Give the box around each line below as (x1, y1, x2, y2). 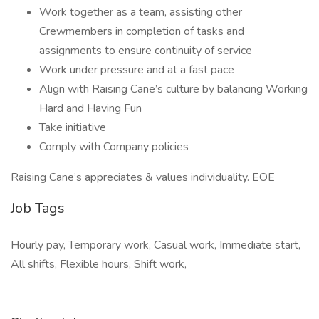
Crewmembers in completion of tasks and (39, 23, 244, 39)
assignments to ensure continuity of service (39, 43, 252, 58)
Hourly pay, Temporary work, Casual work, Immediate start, (11, 237, 300, 253)
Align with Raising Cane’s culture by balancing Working (39, 81, 308, 97)
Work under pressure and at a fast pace (39, 62, 234, 78)
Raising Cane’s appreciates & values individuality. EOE (11, 169, 275, 185)
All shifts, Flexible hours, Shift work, (11, 256, 187, 272)
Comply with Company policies (39, 139, 189, 155)
